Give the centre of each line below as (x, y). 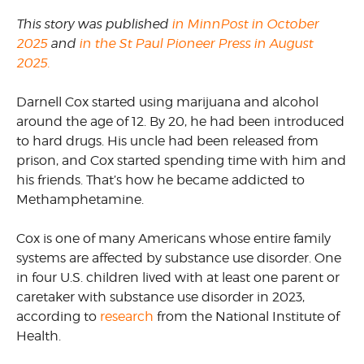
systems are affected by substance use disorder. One (179, 258)
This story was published (92, 24)
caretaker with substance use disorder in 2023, (160, 297)
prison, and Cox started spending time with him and (181, 160)
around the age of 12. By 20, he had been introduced (180, 121)
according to (58, 316)
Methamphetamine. (82, 199)
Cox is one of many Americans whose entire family (173, 238)
